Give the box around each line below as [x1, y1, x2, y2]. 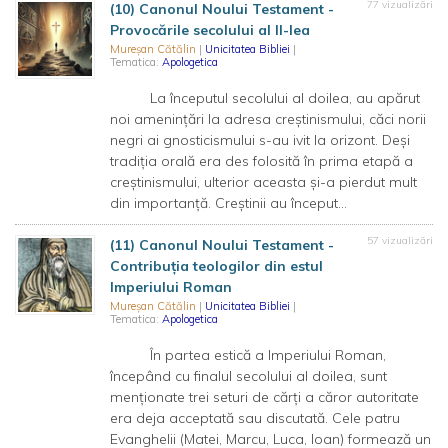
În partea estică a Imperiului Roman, [110, 346, 386, 364]
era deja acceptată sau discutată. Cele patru [110, 409, 400, 427]
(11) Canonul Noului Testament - [110, 236, 334, 254]
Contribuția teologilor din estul [110, 257, 323, 275]
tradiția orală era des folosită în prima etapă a [110, 152, 413, 170]
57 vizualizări [367, 234, 433, 247]
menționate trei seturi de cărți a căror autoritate [110, 388, 419, 406]
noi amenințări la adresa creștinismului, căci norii [110, 110, 426, 128]
